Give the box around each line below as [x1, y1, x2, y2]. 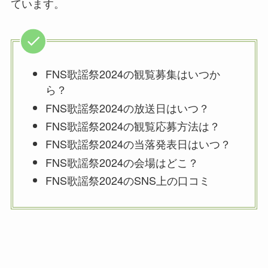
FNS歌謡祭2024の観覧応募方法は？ [45, 118, 220, 134]
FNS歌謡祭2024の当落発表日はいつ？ [45, 136, 231, 152]
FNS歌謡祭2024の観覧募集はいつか [45, 66, 220, 82]
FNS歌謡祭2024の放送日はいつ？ [45, 99, 209, 115]
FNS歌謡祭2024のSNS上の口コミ [45, 172, 210, 188]
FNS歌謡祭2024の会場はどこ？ [45, 154, 199, 170]
